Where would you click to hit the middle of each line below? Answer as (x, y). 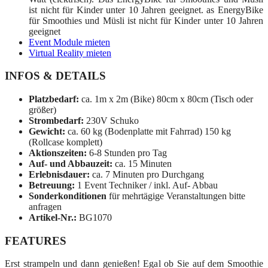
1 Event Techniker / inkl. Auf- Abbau (146, 185)
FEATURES (36, 240)
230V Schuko (111, 120)
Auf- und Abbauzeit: (71, 163)
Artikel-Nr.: (53, 217)
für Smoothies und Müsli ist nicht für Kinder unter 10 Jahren (146, 20)
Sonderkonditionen (68, 196)
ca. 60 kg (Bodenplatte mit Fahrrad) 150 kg (148, 131)
